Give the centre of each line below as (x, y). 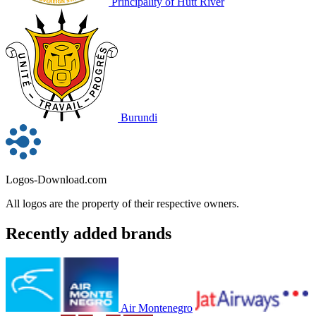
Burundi (139, 118)
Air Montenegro (157, 308)
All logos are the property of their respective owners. (122, 204)
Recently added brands (89, 234)
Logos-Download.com (56, 180)
